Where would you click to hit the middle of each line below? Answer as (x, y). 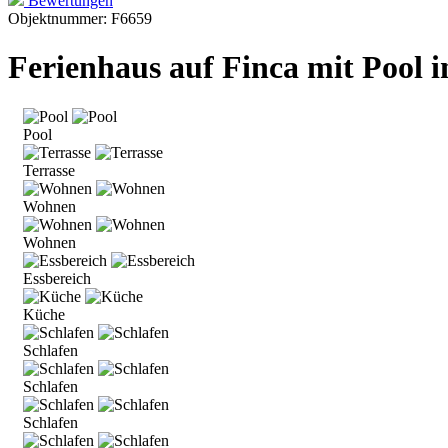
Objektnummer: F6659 (80, 18)
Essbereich (57, 278)
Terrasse (49, 170)
